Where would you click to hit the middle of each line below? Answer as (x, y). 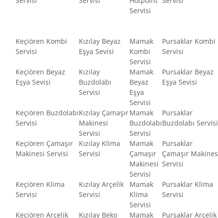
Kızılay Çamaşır (104, 112)
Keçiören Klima (40, 184)
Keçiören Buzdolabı (47, 112)
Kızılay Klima (100, 143)
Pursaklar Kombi (189, 41)
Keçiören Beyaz (40, 72)
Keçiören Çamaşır (44, 143)
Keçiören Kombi (41, 41)
